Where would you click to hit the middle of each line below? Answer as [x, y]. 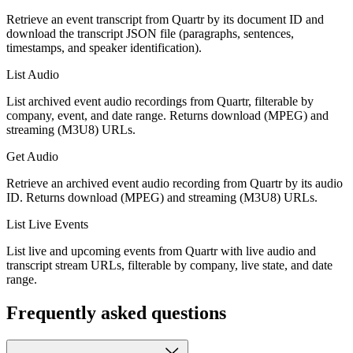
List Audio [33, 74]
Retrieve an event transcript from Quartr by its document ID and [165, 19]
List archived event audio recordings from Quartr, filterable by [160, 101]
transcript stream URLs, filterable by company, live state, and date [169, 265]
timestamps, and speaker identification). [104, 47]
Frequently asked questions [116, 312]
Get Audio [32, 156]
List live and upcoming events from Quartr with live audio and [161, 251]
